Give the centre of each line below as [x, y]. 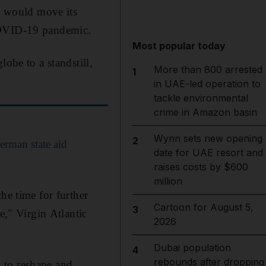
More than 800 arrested [208, 69]
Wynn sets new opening [208, 138]
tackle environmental [201, 98]
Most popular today [179, 46]
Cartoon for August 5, [203, 207]
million [168, 181]
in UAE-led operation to [207, 84]
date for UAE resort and [208, 153]
